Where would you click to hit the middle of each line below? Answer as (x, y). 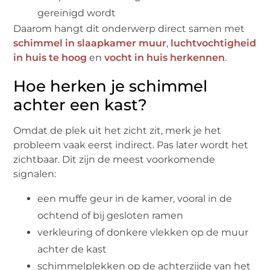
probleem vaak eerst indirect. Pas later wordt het (131, 145)
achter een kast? (80, 105)
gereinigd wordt (77, 13)
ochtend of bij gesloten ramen (111, 215)
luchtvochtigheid (214, 43)
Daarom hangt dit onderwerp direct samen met (129, 29)
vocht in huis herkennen (165, 58)
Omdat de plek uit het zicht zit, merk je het (118, 131)
